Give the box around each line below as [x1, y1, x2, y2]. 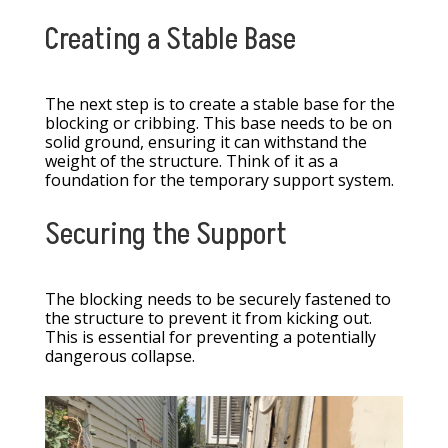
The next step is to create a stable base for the [44, 93, 395, 116]
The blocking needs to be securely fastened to [44, 288, 391, 311]
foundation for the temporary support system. [44, 169, 394, 192]
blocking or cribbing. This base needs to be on [44, 112, 392, 135]
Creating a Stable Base [44, 19, 296, 62]
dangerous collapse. [44, 345, 195, 368]
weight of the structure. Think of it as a [44, 150, 338, 173]
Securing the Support [44, 214, 287, 257]
